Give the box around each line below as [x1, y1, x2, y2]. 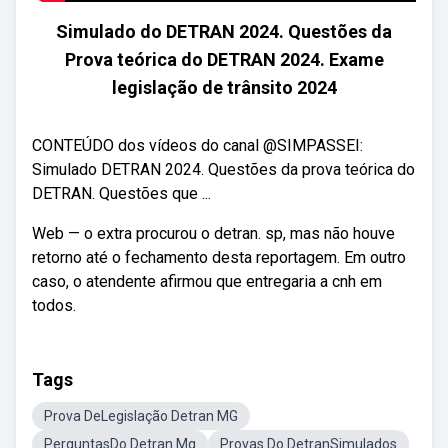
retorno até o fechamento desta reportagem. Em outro [32, 248, 406, 267]
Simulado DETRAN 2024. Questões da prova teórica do [32, 160, 415, 179]
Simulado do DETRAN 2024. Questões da [56, 21, 392, 42]
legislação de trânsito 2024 [111, 77, 337, 98]
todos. [32, 296, 76, 315]
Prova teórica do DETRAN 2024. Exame [64, 49, 384, 70]
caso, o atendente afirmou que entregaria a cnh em [32, 272, 382, 291]
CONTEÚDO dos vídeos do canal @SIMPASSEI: [32, 136, 363, 155]
